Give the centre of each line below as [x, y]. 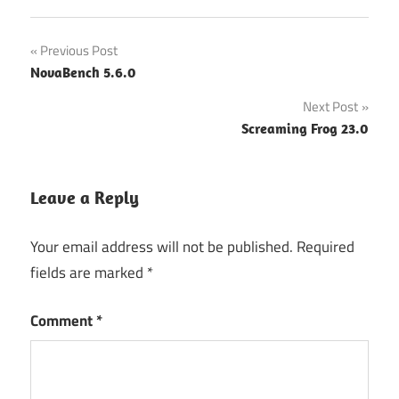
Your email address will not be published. [162, 246]
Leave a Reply [85, 198]
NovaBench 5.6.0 [83, 73]
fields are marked [89, 272]
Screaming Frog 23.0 [305, 129]
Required [326, 246]
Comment [63, 321]
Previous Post [79, 51]
